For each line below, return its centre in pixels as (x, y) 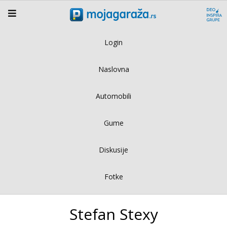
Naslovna (113, 69)
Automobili (113, 96)
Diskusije (113, 149)
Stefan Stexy (113, 214)
